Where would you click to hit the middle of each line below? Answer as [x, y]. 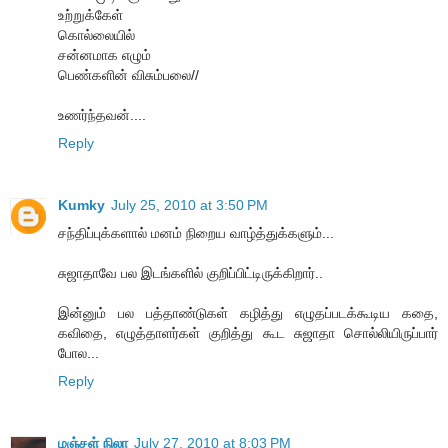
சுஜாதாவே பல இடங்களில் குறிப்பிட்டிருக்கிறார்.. [190, 272]
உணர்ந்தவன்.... [102, 114]
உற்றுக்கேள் [90, 14]
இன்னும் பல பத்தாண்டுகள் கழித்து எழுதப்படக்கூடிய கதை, [248, 312]
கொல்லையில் [96, 34]
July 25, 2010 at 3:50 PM [189, 204]
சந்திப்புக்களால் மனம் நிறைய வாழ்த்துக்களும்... [196, 232]
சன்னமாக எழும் [104, 54]
